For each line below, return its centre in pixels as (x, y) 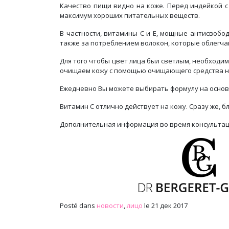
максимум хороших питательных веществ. (130, 15)
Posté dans (78, 205)
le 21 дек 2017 (165, 205)
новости (110, 205)
